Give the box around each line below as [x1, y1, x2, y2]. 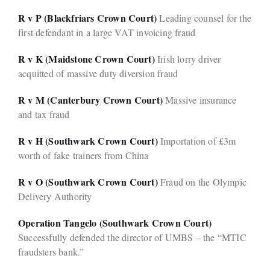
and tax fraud [18, 108, 70, 121]
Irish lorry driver [154, 52, 221, 66]
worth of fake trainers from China [18, 149, 149, 162]
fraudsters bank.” [18, 245, 84, 259]
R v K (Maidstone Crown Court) [18, 52, 155, 66]
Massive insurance [163, 93, 237, 107]
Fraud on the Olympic [157, 175, 247, 189]
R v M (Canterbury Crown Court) [18, 93, 163, 107]
